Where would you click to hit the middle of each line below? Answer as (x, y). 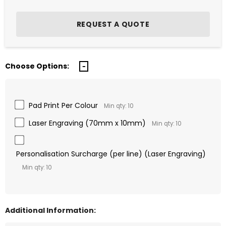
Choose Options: (37, 66)
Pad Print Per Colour (63, 106)
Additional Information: (50, 211)
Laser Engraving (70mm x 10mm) (87, 123)
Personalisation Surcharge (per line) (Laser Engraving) (111, 154)
